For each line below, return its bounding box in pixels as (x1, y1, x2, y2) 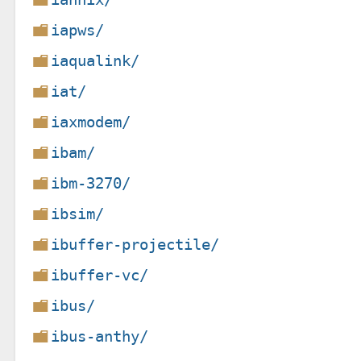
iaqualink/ (51, 51, 140, 70)
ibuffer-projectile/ (51, 234, 220, 254)
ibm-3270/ (51, 173, 131, 193)
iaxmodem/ (51, 112, 131, 131)
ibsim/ (51, 204, 105, 223)
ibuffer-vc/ (51, 265, 149, 284)
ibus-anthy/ (51, 326, 149, 346)
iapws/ (51, 20, 105, 39)
